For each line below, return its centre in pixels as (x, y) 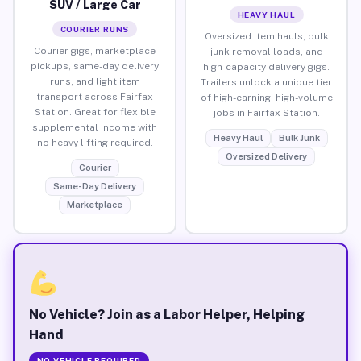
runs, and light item (95, 81)
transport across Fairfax (95, 96)
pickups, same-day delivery (95, 66)
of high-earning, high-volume (266, 97)
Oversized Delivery (266, 156)
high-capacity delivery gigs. (266, 66)
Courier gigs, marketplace (95, 50)
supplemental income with (95, 127)
